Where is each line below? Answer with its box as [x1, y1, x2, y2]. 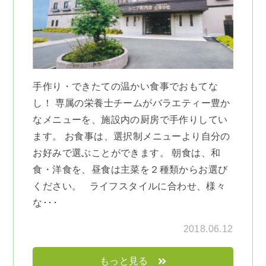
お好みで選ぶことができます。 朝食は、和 [33, 148, 221, 159]
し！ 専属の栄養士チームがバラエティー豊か [33, 98, 230, 109]
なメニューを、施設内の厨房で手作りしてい [33, 115, 228, 125]
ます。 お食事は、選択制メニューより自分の [33, 131, 230, 142]
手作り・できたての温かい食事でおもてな [33, 81, 218, 92]
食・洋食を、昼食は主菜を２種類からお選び [33, 164, 228, 175]
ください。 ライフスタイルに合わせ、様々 [33, 181, 226, 192]
